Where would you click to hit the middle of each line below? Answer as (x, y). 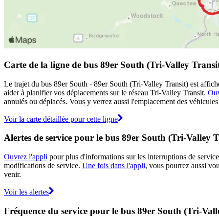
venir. (12, 175)
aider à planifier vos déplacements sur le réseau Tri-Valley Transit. (106, 92)
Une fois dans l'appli (114, 166)
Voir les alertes (26, 192)
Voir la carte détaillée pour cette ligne (61, 119)
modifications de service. (43, 166)
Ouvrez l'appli (26, 157)
